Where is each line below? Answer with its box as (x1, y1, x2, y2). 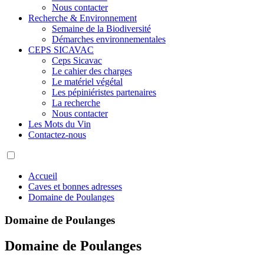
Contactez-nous (28, 129, 86, 140)
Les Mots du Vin (28, 118, 91, 129)
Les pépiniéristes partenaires (52, 87, 156, 97)
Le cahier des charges (52, 65, 132, 76)
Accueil (28, 170, 57, 181)
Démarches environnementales (52, 34, 166, 44)
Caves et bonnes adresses (28, 181, 122, 192)
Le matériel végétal (52, 76, 123, 87)
